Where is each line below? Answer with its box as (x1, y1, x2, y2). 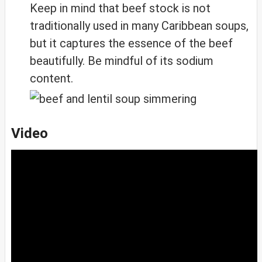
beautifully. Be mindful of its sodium (30, 54, 213, 68)
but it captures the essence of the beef (30, 36, 233, 51)
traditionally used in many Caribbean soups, (30, 19, 249, 33)
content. (30, 71, 73, 86)
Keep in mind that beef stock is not (30, 1, 211, 16)
